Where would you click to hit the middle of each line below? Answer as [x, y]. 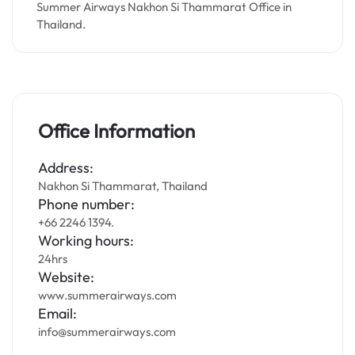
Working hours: [86, 240]
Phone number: [86, 204]
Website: [66, 277]
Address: [66, 168]
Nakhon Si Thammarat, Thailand [123, 186]
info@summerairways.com [107, 332]
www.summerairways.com [107, 295]
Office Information [116, 131]
